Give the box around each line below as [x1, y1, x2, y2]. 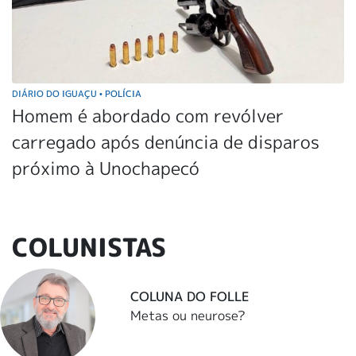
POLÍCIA [103, 87, 141, 99]
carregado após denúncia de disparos [12, 129, 319, 154]
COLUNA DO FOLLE [130, 288, 250, 306]
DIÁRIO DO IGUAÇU [12, 87, 99, 99]
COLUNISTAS [12, 229, 166, 265]
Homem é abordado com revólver [12, 103, 284, 128]
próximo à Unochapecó [12, 155, 199, 180]
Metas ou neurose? [130, 307, 246, 325]
